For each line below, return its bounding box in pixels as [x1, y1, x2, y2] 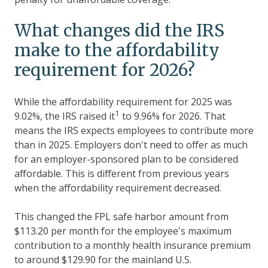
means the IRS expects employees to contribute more [14, 123, 254, 137]
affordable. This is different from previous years [14, 166, 229, 180]
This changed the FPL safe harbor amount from [14, 209, 229, 223]
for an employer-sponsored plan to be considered [14, 152, 238, 166]
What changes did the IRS [14, 19, 224, 41]
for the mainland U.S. [96, 252, 191, 266]
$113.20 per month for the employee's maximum [14, 224, 232, 237]
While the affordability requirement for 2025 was [14, 95, 232, 108]
